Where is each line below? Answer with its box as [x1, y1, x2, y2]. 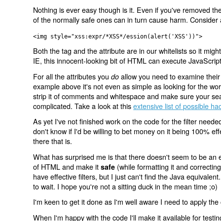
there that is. [33, 136, 73, 147]
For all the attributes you [33, 71, 111, 81]
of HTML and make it [33, 161, 101, 172]
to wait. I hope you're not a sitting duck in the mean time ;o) [33, 181, 218, 191]
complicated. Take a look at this [33, 100, 134, 111]
